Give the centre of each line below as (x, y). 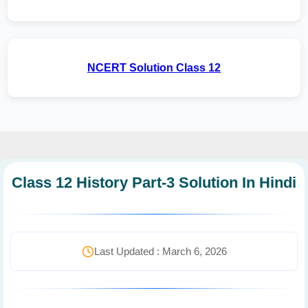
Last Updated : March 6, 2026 (160, 251)
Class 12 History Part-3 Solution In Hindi (154, 183)
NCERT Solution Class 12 (154, 68)
